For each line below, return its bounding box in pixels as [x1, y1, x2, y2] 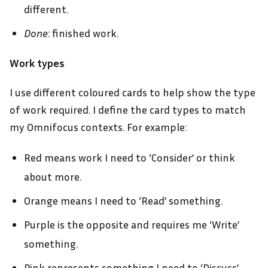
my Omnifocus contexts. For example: [10, 120, 187, 133]
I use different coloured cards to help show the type [10, 85, 255, 99]
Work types [10, 56, 65, 69]
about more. [24, 169, 81, 183]
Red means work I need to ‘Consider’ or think [24, 150, 235, 164]
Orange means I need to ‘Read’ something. [24, 193, 223, 207]
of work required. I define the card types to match [10, 102, 246, 116]
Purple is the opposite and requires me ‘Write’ [24, 217, 239, 231]
